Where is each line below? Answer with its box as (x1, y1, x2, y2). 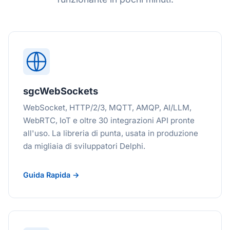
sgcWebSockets (23, 85, 98, 97)
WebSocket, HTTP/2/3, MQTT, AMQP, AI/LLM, (23, 103, 191, 112)
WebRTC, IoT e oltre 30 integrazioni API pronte (23, 116, 195, 125)
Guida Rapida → (23, 170, 80, 179)
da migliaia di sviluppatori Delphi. (23, 141, 145, 151)
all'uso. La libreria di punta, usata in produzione (23, 128, 198, 138)
